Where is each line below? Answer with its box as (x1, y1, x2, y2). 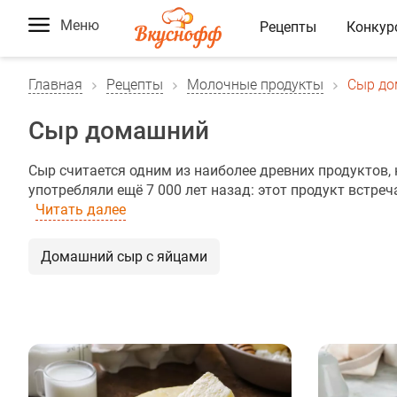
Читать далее (35, 201, 126, 218)
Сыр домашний (28, 116, 209, 145)
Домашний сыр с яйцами (41, 248, 207, 265)
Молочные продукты (187, 76, 323, 93)
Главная (28, 76, 82, 93)
